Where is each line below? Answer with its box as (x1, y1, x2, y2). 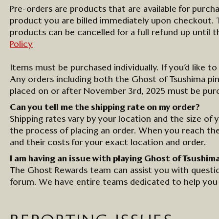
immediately (100, 17, 149, 25)
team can (88, 166, 130, 175)
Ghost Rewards (27, 166, 88, 175)
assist (130, 166, 152, 175)
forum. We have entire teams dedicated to (10, 178, 184, 187)
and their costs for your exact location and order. (10, 138, 206, 147)
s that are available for (102, 5, 192, 14)
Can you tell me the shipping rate (10, 103, 147, 112)
